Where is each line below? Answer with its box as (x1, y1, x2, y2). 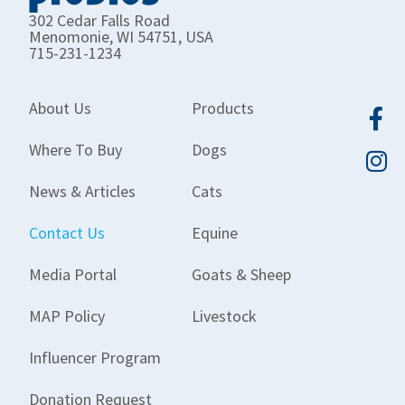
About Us (29, 98, 91, 119)
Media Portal (29, 264, 117, 286)
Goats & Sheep (192, 264, 292, 286)
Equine (192, 222, 239, 244)
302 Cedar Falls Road (29, 9, 170, 31)
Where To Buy (29, 139, 122, 161)
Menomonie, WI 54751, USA (29, 25, 213, 47)
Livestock (192, 306, 258, 327)
